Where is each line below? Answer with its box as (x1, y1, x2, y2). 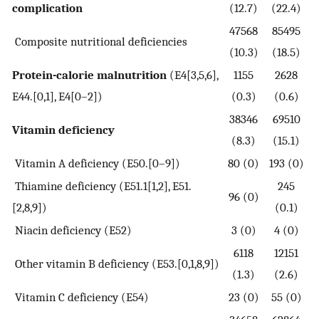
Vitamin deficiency (12, 122, 115, 137)
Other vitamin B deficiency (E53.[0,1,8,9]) (12, 256, 219, 271)
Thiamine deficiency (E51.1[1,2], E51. (12, 179, 192, 194)
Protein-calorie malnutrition (12, 68, 167, 83)
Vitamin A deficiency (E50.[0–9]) (12, 156, 180, 171)
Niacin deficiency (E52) (12, 223, 132, 238)
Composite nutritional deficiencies (12, 34, 187, 49)
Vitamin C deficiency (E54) (12, 290, 149, 305)
